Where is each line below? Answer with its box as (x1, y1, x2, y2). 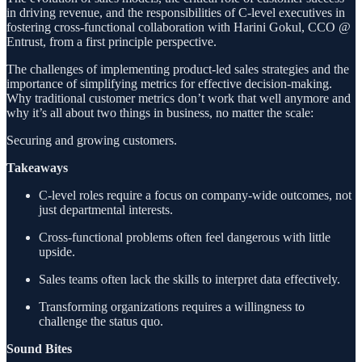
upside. (39, 244, 75, 259)
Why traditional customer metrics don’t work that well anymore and (6, 90, 351, 105)
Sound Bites (6, 341, 72, 356)
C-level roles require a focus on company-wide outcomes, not (39, 187, 351, 202)
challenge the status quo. (39, 314, 163, 328)
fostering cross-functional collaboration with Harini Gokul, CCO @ (6, 19, 351, 34)
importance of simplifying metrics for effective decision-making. (6, 76, 332, 90)
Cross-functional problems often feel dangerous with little (39, 229, 330, 244)
